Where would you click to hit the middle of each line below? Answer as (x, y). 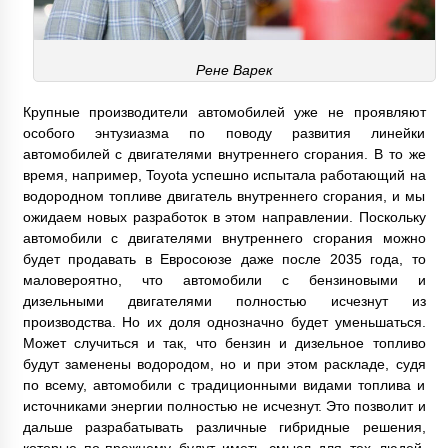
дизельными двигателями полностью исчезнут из (224, 301)
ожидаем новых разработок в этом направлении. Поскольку (224, 217)
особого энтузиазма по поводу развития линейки (224, 133)
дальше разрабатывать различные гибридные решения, (224, 427)
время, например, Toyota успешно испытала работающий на (224, 175)
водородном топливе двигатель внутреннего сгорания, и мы (224, 196)
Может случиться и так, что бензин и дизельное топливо (224, 343)
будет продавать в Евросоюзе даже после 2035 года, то (224, 259)
